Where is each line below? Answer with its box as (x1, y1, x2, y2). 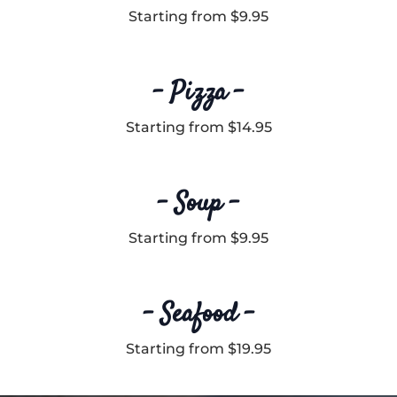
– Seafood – (143, 295, 254, 334)
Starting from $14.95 (125, 118, 272, 136)
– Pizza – (153, 74, 244, 113)
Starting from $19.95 (126, 339, 271, 357)
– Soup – (158, 184, 239, 223)
